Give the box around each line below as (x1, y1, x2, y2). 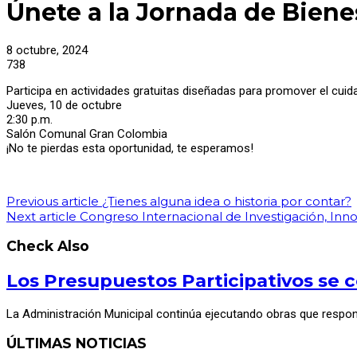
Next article (6, 208, 76, 224)
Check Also (6, 237, 89, 255)
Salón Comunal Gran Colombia (6, 126, 167, 141)
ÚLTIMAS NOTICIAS (6, 335, 147, 352)
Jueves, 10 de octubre (6, 97, 122, 112)
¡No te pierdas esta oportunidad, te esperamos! (6, 140, 253, 155)
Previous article (6, 193, 99, 209)
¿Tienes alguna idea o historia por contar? (99, 193, 351, 209)
